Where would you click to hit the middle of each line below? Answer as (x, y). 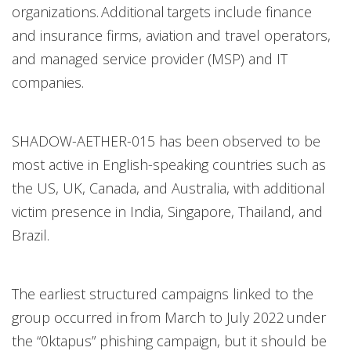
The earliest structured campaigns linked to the (163, 294)
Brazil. (31, 235)
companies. (48, 82)
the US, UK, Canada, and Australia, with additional (168, 188)
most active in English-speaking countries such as (169, 165)
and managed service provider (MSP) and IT (150, 59)
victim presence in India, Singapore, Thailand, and (167, 212)
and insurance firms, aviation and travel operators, (171, 35)
